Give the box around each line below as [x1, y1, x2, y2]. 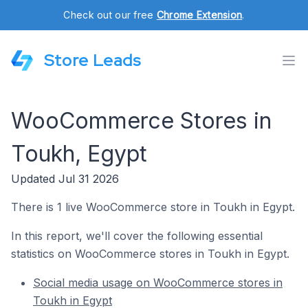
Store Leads [44, 49, 141, 71]
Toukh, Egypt [11, 140, 147, 167]
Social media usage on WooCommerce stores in [33, 276, 283, 289]
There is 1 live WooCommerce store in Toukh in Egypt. [11, 200, 295, 214]
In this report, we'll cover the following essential [11, 229, 263, 243]
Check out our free [63, 9, 157, 21]
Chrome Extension [156, 9, 243, 21]
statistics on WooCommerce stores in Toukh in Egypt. [11, 247, 289, 261]
